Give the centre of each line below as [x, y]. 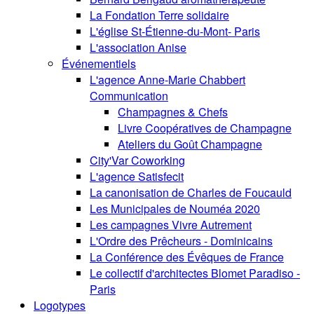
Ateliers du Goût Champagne [190, 144]
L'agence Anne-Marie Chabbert [168, 80]
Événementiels [99, 64]
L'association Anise [138, 48]
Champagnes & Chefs [173, 112]
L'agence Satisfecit [137, 177]
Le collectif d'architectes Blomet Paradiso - [195, 273]
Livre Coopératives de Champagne [205, 128]
